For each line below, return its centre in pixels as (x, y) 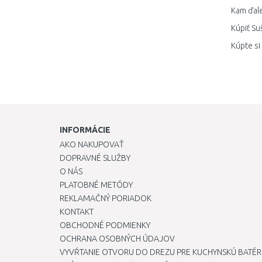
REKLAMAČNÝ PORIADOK (106, 198)
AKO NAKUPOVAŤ (92, 144)
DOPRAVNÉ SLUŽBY (95, 158)
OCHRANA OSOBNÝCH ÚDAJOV (117, 239)
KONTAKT (77, 212)
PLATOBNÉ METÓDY (96, 185)
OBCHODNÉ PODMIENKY (105, 225)
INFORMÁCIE (85, 130)
